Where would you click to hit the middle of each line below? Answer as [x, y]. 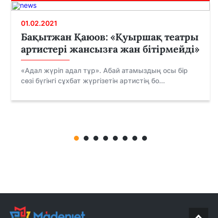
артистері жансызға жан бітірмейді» [110, 49]
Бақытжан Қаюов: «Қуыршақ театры [110, 37]
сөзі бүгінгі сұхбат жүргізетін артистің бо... [93, 81]
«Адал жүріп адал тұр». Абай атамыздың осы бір [104, 71]
